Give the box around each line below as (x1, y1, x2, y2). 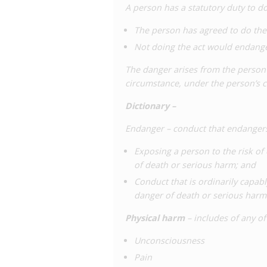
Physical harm (125, 212, 185, 223)
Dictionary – (125, 100, 176, 111)
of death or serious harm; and (134, 159, 256, 170)
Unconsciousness (134, 235, 204, 246)
